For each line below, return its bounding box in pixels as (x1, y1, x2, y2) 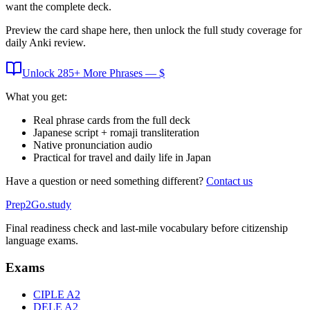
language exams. (6, 235, 78, 247)
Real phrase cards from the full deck (33, 114, 190, 127)
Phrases (109, 67, 143, 80)
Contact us (206, 175, 253, 188)
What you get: (6, 91, 67, 103)
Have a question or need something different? (6, 175, 203, 188)
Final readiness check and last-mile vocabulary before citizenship (6, 222, 288, 235)
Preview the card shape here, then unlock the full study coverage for (6, 24, 302, 37)
